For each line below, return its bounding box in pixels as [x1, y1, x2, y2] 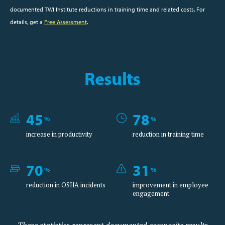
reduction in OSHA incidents [26, 180, 106, 190]
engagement [133, 189, 170, 198]
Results [84, 66, 141, 90]
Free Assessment [44, 18, 87, 26]
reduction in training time [133, 130, 204, 139]
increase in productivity [26, 130, 93, 139]
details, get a [10, 18, 44, 26]
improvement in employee [133, 180, 209, 190]
